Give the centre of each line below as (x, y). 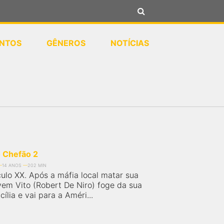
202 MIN (37, 165)
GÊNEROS (66, 43)
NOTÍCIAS (130, 43)
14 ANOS (12, 165)
